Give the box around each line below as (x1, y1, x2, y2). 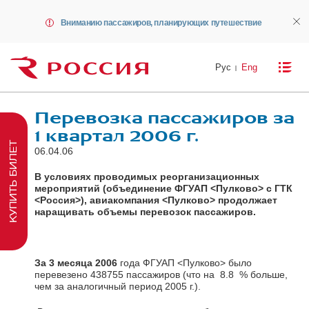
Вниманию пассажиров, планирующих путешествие (60, 18, 262, 28)
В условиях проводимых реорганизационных (34, 170, 259, 182)
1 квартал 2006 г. (34, 126, 199, 146)
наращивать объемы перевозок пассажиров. (34, 206, 256, 217)
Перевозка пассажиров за (34, 108, 295, 128)
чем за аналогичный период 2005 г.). (34, 280, 201, 292)
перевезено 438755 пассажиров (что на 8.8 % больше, (34, 268, 288, 280)
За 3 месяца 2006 (34, 257, 117, 268)
